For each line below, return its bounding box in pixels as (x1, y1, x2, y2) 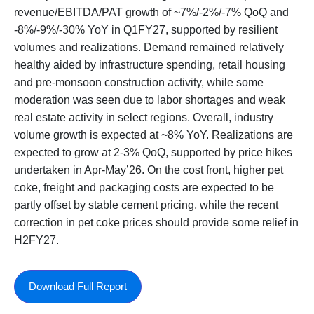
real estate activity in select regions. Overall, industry (14, 111, 273, 124)
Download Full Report (29, 280, 127, 293)
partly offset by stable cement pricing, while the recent (14, 199, 278, 212)
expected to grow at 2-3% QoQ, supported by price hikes (14, 146, 292, 159)
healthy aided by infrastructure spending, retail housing (14, 59, 285, 71)
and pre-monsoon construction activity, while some (14, 76, 264, 89)
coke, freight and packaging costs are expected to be (14, 182, 274, 194)
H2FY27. (14, 234, 59, 247)
